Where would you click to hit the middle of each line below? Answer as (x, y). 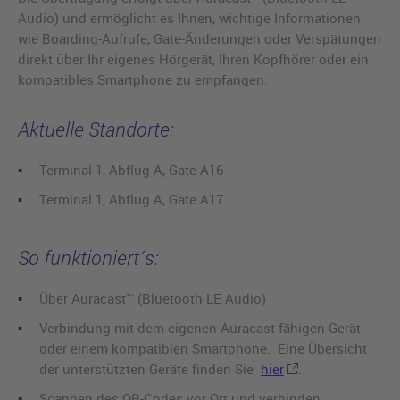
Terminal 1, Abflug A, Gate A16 (131, 170)
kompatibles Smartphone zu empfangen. (143, 80)
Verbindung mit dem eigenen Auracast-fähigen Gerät (200, 328)
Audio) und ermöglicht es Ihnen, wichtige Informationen (189, 18)
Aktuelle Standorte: (96, 129)
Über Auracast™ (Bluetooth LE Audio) (153, 299)
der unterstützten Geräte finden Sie (150, 369)
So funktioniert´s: (88, 258)
